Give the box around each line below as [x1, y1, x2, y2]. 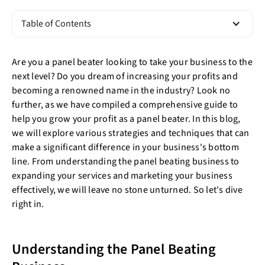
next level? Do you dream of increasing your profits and [12, 70, 238, 83]
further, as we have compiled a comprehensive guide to [12, 98, 238, 111]
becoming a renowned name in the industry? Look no [12, 84, 231, 97]
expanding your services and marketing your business [12, 169, 232, 182]
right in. [12, 198, 44, 211]
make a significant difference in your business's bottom [12, 141, 239, 154]
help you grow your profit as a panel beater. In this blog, [12, 112, 241, 125]
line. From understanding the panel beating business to [12, 155, 240, 168]
